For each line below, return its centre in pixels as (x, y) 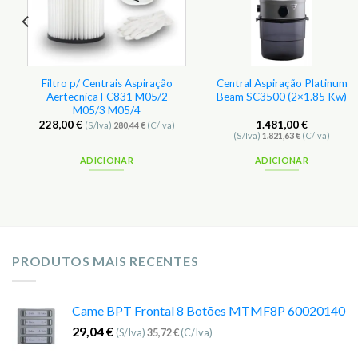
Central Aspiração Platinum (282, 83)
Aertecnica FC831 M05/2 (107, 96)
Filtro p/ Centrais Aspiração (107, 83)
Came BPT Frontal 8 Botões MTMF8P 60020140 (209, 310)
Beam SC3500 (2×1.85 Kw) (282, 96)
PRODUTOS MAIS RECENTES (105, 261)
